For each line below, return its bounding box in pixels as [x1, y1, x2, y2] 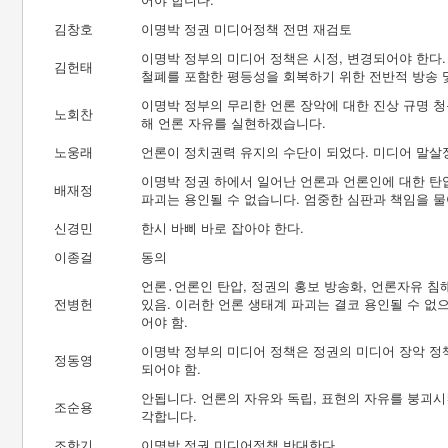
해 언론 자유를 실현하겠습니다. [141, 113, 326, 132]
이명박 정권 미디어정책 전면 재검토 [141, 19, 352, 38]
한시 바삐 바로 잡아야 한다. [141, 218, 304, 237]
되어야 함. [141, 359, 201, 378]
